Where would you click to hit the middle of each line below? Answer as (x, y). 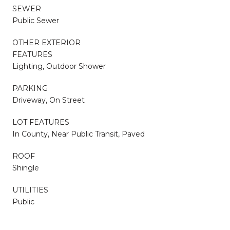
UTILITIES (30, 190)
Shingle (26, 168)
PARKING (30, 88)
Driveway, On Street (49, 100)
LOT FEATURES (41, 122)
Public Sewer (36, 20)
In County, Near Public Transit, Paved (79, 134)
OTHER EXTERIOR (46, 42)
